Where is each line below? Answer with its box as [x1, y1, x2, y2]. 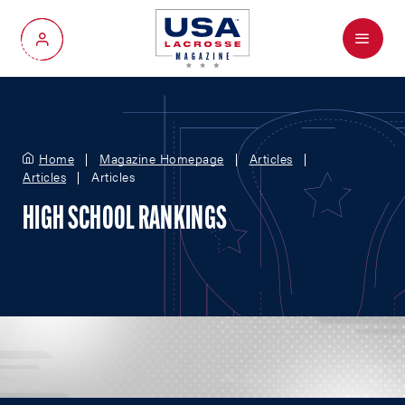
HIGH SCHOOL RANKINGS [23, 204, 228, 237]
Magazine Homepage [99, 149, 224, 167]
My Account [42, 38, 113, 53]
